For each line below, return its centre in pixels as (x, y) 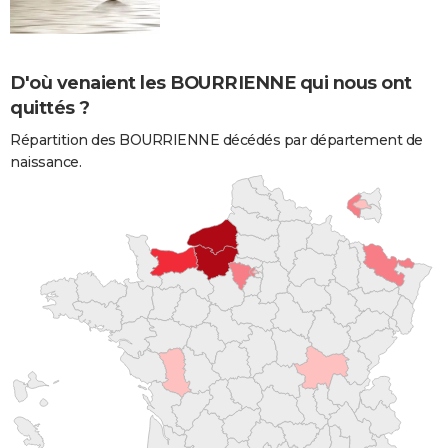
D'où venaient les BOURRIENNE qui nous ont (211, 82)
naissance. (45, 161)
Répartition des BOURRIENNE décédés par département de (216, 139)
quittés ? (50, 107)
